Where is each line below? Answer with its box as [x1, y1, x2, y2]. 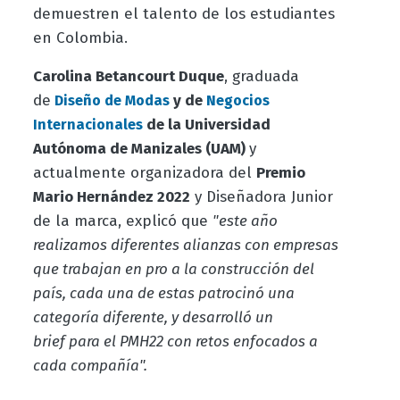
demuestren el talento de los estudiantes [32, 4, 335, 24]
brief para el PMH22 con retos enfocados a [32, 332, 318, 352]
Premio [255, 163, 305, 183]
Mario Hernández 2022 [32, 187, 190, 207]
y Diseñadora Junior [189, 187, 333, 207]
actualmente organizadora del [32, 163, 256, 183]
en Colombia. [32, 29, 128, 48]
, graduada [223, 67, 299, 87]
